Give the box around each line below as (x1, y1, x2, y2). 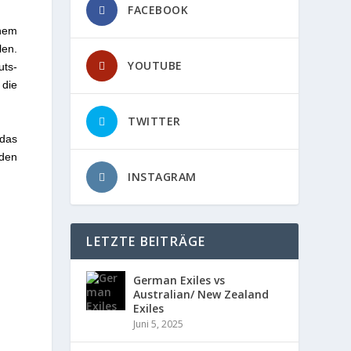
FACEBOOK (128, 2, 189, 17)
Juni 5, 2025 (133, 317, 184, 331)
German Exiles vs (133, 272, 226, 288)
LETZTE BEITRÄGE (86, 232, 206, 250)
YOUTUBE (128, 57, 183, 73)
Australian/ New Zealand (133, 286, 270, 302)
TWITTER (128, 113, 181, 128)
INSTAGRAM (128, 168, 197, 184)
